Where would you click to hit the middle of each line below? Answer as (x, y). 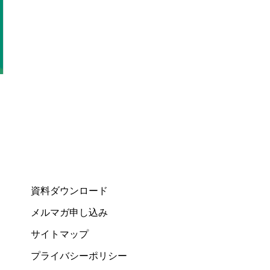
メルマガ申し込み (69, 212)
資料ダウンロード (69, 191)
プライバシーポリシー (79, 256)
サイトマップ (60, 234)
